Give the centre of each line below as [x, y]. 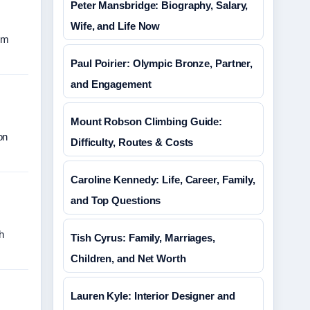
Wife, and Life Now [116, 26]
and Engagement [111, 84]
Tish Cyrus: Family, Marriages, [143, 238]
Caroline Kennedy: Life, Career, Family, [163, 180]
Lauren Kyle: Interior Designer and [153, 296]
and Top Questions [116, 200]
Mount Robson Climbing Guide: [147, 121]
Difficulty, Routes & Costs [132, 142]
